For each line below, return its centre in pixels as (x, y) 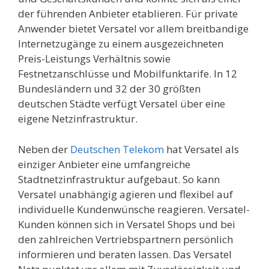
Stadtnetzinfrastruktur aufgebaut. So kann (119, 179)
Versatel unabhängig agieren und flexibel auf (125, 194)
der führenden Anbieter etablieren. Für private (128, 14)
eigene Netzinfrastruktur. (78, 119)
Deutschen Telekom (117, 149)
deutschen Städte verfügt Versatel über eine (122, 104)
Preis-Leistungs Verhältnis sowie (94, 59)
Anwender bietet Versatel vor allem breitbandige (133, 29)
